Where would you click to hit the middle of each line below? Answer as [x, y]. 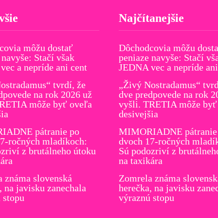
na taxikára [141, 160]
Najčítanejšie [151, 18]
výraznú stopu [146, 197]
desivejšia [138, 114]
